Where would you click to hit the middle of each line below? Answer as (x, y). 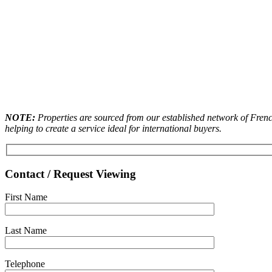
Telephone (25, 264)
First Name (26, 197)
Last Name (26, 231)
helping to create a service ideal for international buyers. (113, 129)
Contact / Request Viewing (70, 174)
